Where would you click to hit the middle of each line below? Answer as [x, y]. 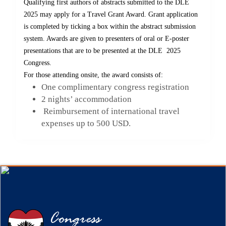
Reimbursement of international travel [110, 111]
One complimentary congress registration [115, 87]
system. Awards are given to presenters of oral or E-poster [106, 39]
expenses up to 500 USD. [86, 123]
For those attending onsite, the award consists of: [93, 75]
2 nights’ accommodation [87, 99]
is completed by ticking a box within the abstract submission [110, 26]
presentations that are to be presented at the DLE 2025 [102, 51]
